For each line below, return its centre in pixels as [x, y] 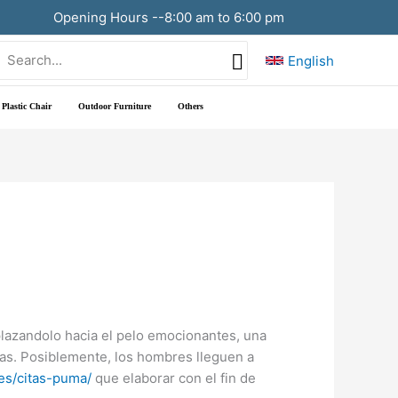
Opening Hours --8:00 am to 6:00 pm [167, 17]
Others [191, 106]
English [311, 60]
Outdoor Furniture [115, 106]
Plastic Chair [27, 106]
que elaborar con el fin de [174, 378]
